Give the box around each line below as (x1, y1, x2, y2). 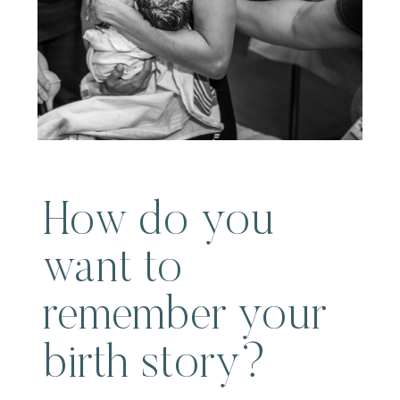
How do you (42, 198, 275, 246)
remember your (42, 293, 327, 342)
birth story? (42, 341, 267, 389)
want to (42, 246, 184, 294)
